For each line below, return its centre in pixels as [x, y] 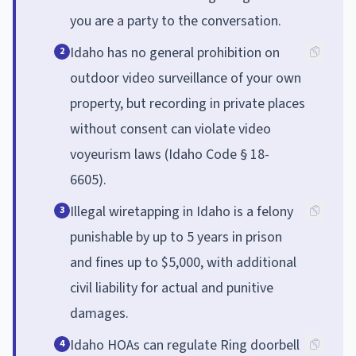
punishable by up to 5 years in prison [176, 237]
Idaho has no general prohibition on [175, 52]
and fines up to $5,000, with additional [183, 262]
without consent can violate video [170, 129]
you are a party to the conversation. [176, 21]
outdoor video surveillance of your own [186, 78]
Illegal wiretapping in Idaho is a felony [182, 211]
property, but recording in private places [188, 103]
